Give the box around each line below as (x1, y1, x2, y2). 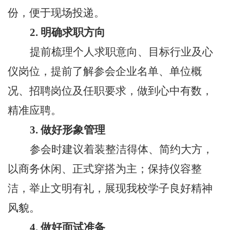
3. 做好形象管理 (30, 123, 105, 136)
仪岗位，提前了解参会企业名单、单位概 (8, 65, 202, 78)
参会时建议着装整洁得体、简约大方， (30, 143, 213, 156)
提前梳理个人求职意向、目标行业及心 (30, 45, 213, 58)
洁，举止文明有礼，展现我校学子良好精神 (8, 182, 213, 195)
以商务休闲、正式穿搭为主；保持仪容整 (8, 162, 202, 175)
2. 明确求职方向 (30, 26, 105, 39)
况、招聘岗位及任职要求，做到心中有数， (8, 84, 213, 97)
